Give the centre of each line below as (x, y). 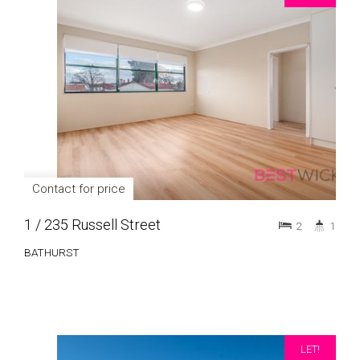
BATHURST (52, 252)
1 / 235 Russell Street (92, 225)
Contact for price (79, 189)
